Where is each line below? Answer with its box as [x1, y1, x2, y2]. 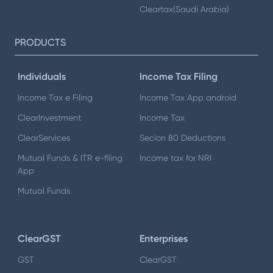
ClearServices [18, 133, 70, 143]
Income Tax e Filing [18, 93, 93, 103]
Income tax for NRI [140, 153, 211, 163]
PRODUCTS [15, 36, 66, 48]
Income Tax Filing [140, 71, 218, 83]
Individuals [18, 71, 66, 83]
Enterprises [140, 233, 188, 245]
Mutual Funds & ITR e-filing [18, 153, 122, 163]
